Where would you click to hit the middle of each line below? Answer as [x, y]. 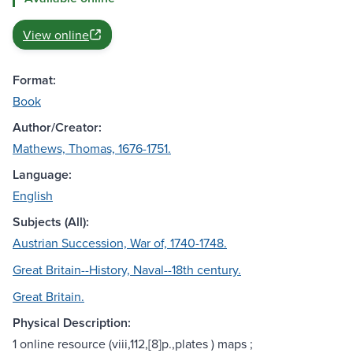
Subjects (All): [51, 222]
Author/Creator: [57, 128]
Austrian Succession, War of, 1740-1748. [120, 243]
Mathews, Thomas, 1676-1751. [92, 149]
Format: [34, 80]
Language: [42, 175]
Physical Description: [72, 323]
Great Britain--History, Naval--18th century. [127, 270]
